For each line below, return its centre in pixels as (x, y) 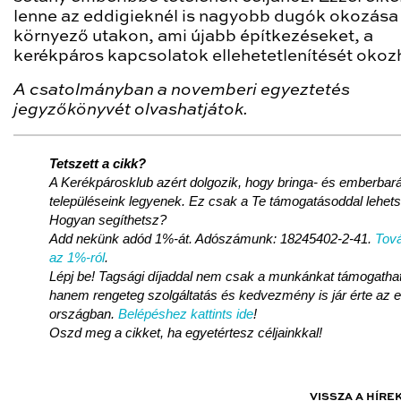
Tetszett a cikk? (98, 163)
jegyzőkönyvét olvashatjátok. (131, 110)
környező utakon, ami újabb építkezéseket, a (193, 36)
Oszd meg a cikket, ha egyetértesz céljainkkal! (186, 332)
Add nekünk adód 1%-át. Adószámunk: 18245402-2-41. (212, 238)
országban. (82, 313)
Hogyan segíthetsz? (108, 219)
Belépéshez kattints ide (186, 313)
